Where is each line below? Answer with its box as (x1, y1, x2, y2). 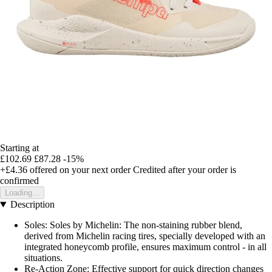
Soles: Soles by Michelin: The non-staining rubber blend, (24, 220, 242, 231)
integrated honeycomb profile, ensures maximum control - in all (24, 242, 267, 253)
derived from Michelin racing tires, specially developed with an (24, 231, 265, 242)
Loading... (5, 188, 39, 198)
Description (10, 199, 55, 210)
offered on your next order (27, 165, 131, 175)
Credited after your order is (133, 165, 236, 175)
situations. (24, 253, 63, 263)
